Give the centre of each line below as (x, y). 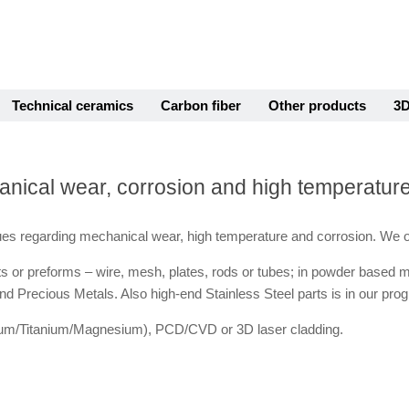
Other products (317, 105)
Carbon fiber (201, 105)
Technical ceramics (73, 105)
